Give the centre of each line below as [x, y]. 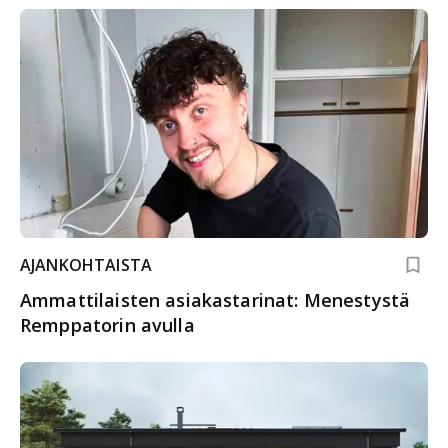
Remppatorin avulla [107, 325]
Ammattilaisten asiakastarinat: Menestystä [215, 300]
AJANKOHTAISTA [86, 265]
